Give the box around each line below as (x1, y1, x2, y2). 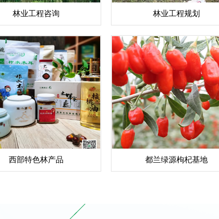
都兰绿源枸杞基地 (145, 155, 208, 164)
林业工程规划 (153, 9, 200, 18)
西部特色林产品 (8, 155, 64, 164)
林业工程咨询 (12, 9, 60, 18)
